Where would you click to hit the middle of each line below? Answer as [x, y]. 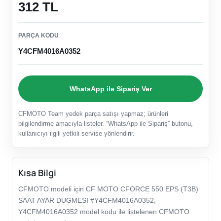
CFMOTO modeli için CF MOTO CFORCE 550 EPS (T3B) [108, 189]
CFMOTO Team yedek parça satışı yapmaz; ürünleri [93, 114]
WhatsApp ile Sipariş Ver [110, 89]
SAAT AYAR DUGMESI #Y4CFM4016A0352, [87, 201]
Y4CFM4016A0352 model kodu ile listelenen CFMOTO [104, 212]
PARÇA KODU [38, 36]
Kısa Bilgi [37, 173]
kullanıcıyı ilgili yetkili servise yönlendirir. [76, 134]
